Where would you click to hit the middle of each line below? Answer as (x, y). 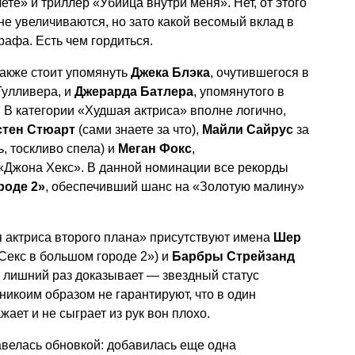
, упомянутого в (239, 91)
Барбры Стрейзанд (233, 256)
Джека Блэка (170, 72)
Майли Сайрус (248, 129)
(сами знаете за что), (139, 129)
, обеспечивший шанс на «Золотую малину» (175, 186)
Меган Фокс (155, 148)
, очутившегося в (260, 72)
